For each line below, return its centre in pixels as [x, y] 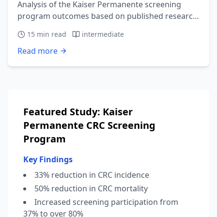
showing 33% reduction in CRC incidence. [93, 28]
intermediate [103, 34]
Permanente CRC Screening [89, 125]
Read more [38, 51]
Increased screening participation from [106, 202]
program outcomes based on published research [108, 16]
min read [51, 34]
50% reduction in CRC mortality [91, 188]
